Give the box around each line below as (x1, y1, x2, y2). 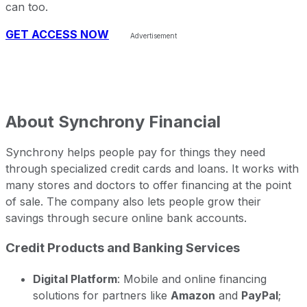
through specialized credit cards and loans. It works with (5, 161, 299, 175)
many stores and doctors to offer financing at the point (5, 177, 291, 192)
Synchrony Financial (58, 111, 221, 132)
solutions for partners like (33, 288, 171, 303)
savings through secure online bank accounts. (5, 210, 247, 225)
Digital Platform (33, 272, 117, 286)
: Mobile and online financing (117, 272, 267, 286)
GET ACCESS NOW (5, 27, 109, 41)
